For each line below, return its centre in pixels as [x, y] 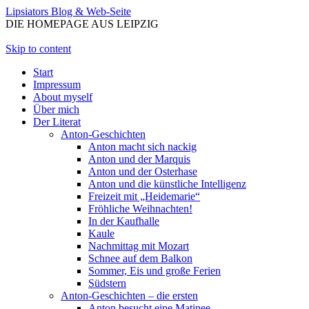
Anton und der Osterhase [143, 171]
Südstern [107, 283]
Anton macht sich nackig [142, 147]
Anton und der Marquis [139, 159]
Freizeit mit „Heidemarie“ [144, 196]
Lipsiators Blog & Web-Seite [68, 11]
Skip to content [38, 49]
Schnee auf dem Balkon [140, 258]
